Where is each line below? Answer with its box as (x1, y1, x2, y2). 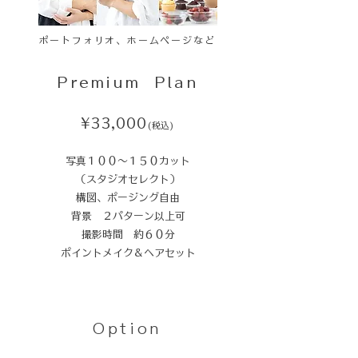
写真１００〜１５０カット (66, 156, 190, 166)
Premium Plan (57, 75, 199, 89)
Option (93, 321, 162, 336)
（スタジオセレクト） (76, 174, 180, 185)
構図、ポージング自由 (76, 193, 180, 203)
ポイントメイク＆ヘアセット (60, 248, 196, 258)
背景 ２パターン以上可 (70, 211, 185, 221)
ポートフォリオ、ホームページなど (38, 35, 216, 45)
